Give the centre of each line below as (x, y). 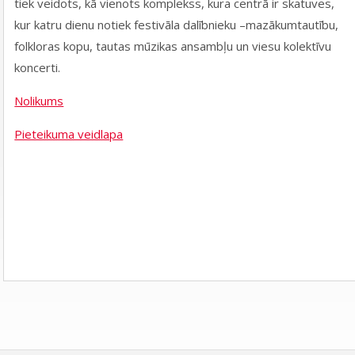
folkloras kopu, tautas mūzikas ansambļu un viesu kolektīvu (173, 46)
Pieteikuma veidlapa (69, 134)
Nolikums (39, 100)
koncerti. (38, 67)
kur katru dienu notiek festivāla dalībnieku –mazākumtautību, (177, 24)
